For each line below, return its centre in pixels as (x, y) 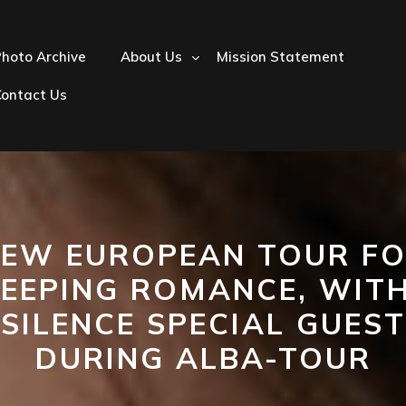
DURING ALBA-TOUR (203, 358)
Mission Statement (280, 56)
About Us (151, 56)
